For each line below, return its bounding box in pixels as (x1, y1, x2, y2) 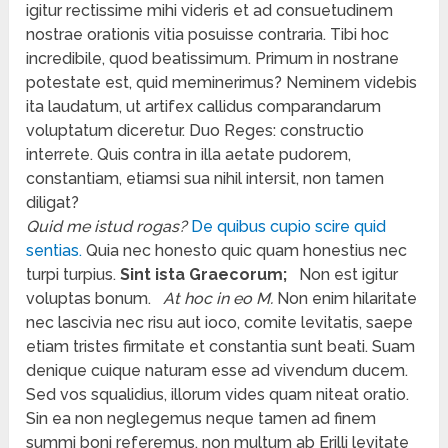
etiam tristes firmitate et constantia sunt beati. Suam (26, 337, 416, 357)
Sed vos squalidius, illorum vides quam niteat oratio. (26, 385, 410, 405)
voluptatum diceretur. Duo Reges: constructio (26, 121, 365, 141)
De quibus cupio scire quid (191, 217, 387, 237)
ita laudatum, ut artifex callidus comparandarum (26, 97, 382, 117)
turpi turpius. (26, 265, 121, 285)
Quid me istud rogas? (26, 217, 188, 237)
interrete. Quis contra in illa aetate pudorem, (26, 145, 352, 165)
